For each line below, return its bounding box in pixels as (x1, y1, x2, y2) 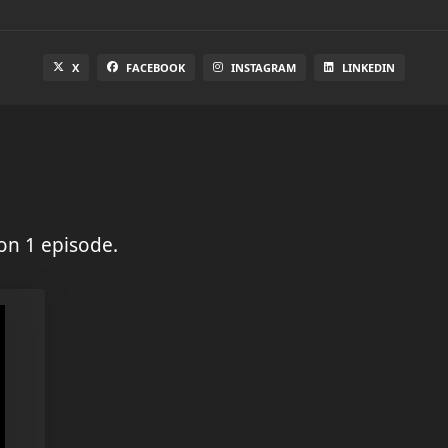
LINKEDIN (342, 59, 395, 75)
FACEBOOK (126, 59, 185, 75)
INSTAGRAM (231, 59, 296, 75)
